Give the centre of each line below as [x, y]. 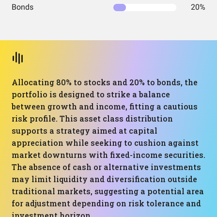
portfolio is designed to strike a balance [91, 94]
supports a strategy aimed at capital [85, 131]
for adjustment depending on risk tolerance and [106, 203]
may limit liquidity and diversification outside [104, 179]
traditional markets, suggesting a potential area [108, 191]
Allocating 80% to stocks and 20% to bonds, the [105, 82]
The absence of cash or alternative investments [106, 167]
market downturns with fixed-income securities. [108, 155]
